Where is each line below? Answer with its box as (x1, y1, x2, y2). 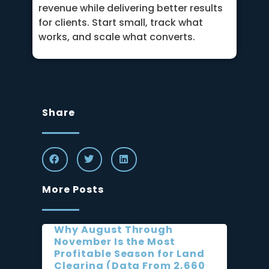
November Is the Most (54, 234, 176, 249)
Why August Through (54, 222, 174, 237)
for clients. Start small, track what (38, 15, 203, 29)
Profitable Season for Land (54, 246, 205, 261)
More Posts (42, 182, 104, 196)
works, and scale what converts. (38, 29, 195, 44)
